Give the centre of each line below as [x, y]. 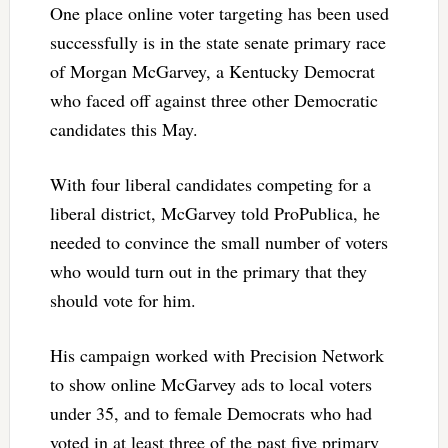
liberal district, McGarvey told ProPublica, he [214, 213]
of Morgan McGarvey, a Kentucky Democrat [212, 71]
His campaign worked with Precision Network [216, 355]
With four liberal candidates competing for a [210, 184]
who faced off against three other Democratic [213, 100]
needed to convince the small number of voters [218, 242]
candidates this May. [123, 129]
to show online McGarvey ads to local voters [210, 384]
